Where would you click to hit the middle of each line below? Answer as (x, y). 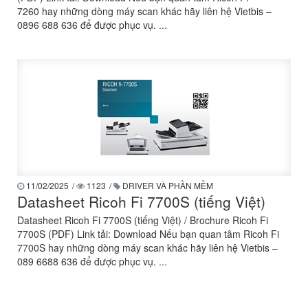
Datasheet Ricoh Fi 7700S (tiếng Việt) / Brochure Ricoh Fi (143, 220)
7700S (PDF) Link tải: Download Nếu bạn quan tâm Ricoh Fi (148, 234)
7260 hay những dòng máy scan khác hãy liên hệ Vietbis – (144, 11)
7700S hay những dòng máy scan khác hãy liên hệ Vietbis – (147, 247)
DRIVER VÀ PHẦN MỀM (167, 185)
